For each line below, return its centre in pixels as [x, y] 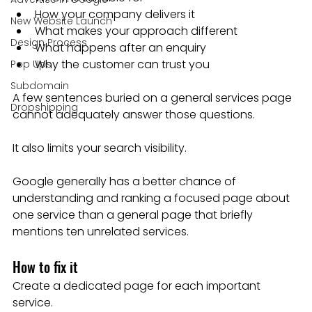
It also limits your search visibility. [100, 148]
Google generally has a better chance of [126, 181]
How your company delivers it [115, 14]
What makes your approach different [136, 31]
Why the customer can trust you [122, 64]
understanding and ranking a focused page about [153, 198]
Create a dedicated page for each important [138, 286]
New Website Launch [61, 21]
